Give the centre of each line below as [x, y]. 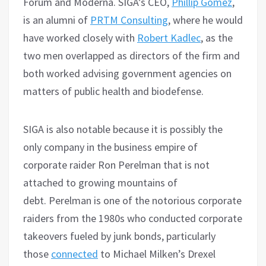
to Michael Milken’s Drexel [157, 254]
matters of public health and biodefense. [113, 91]
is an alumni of [57, 20]
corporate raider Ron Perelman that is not [116, 165]
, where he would [205, 20]
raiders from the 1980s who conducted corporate [133, 218]
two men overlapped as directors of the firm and [132, 56]
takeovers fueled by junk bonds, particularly [119, 236]
